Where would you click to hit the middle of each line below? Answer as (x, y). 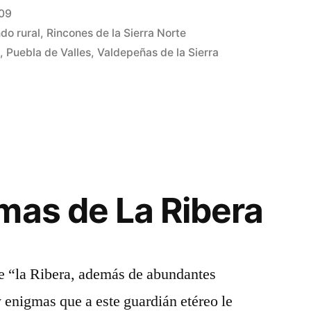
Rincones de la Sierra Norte (117, 33)
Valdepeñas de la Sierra (158, 52)
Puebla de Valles (49, 52)
